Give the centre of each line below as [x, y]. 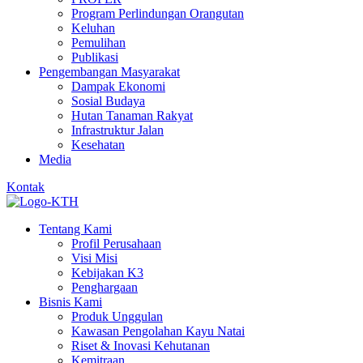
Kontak [26, 187]
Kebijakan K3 [107, 273]
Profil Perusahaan [116, 243]
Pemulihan [98, 43]
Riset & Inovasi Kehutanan [141, 346]
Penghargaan [105, 287]
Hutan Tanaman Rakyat [132, 115]
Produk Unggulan [117, 316]
